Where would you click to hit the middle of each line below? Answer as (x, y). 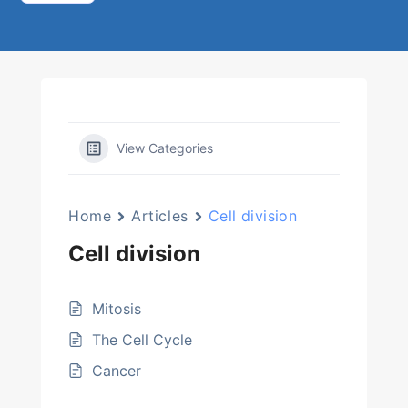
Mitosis (117, 309)
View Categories (165, 148)
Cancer (117, 371)
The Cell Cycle (142, 340)
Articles (160, 216)
